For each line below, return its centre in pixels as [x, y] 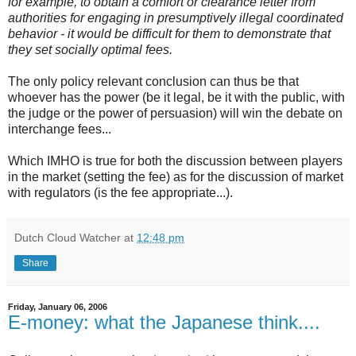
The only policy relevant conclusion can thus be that [153, 82]
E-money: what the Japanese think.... [164, 323]
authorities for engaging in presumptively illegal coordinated [176, 18]
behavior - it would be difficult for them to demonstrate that [169, 34]
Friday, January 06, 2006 [58, 307]
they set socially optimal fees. [90, 50]
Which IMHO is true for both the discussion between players [175, 161]
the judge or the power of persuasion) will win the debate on [175, 114]
